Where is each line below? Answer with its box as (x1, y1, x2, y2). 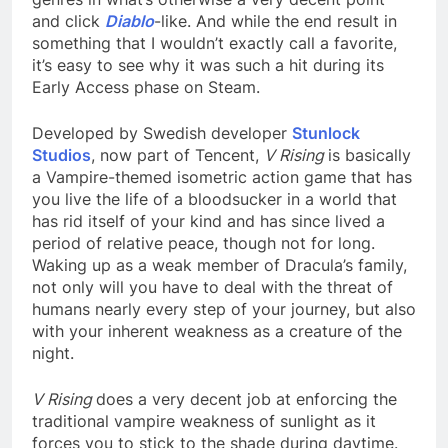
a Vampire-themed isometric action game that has (32, 166, 412, 187)
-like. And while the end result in (154, 10, 397, 31)
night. (32, 342, 74, 363)
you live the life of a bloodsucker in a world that (32, 188, 397, 209)
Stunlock (292, 122, 360, 143)
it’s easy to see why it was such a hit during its (32, 54, 384, 75)
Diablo (105, 10, 154, 31)
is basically (328, 144, 411, 165)
